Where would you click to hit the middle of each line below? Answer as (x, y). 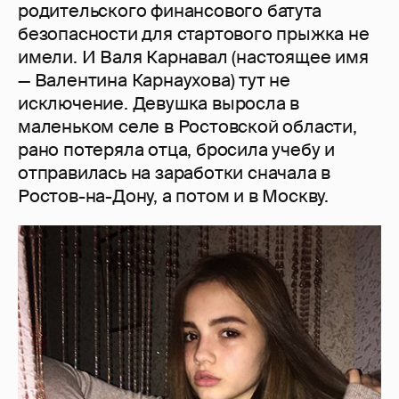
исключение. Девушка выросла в (159, 103)
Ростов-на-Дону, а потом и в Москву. (173, 195)
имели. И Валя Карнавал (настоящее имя (193, 57)
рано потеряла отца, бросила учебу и (176, 149)
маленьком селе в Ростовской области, (187, 126)
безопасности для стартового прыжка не (194, 33)
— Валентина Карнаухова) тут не (154, 80)
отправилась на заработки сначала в (175, 172)
